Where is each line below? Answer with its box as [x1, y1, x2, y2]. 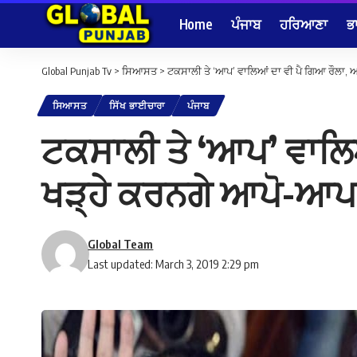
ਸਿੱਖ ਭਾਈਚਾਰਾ [109, 100, 166, 112]
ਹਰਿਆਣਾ [280, 14, 328, 33]
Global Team [88, 237, 154, 252]
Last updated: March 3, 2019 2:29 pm [88, 257, 260, 272]
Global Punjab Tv [41, 65, 112, 77]
